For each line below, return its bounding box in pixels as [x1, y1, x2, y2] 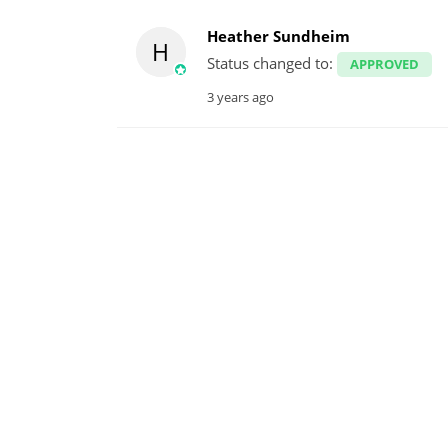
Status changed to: [207, 53, 337, 73]
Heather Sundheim [207, 25, 350, 46]
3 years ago [207, 87, 274, 106]
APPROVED [350, 55, 419, 73]
